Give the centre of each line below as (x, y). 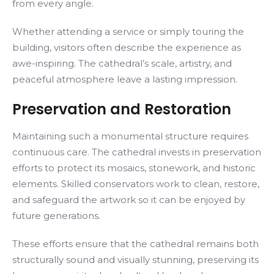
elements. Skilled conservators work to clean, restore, (136, 184)
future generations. (56, 216)
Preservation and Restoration (122, 109)
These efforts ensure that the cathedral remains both (135, 244)
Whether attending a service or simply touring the (128, 31)
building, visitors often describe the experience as (127, 47)
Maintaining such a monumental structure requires (130, 136)
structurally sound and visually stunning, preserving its (135, 260)
